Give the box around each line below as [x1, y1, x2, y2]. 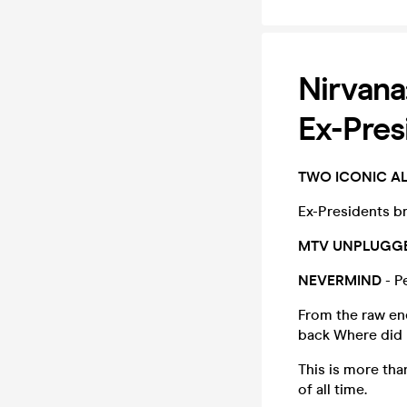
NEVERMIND [298, 272, 382, 289]
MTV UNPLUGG [298, 237, 403, 254]
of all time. [298, 381, 367, 398]
